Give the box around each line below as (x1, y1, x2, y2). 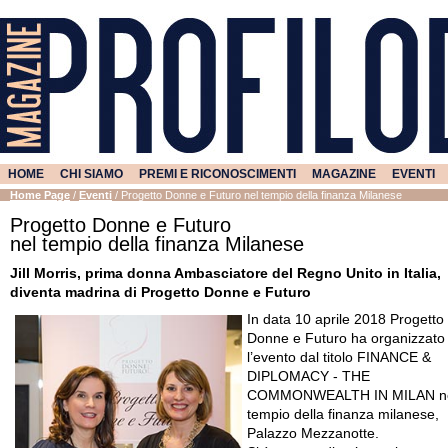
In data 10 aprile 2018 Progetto (247, 312, 444, 328)
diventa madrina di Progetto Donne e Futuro (10, 285, 311, 300)
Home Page (10, 189, 70, 201)
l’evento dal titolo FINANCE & (247, 350, 431, 366)
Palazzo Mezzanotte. (247, 426, 379, 442)
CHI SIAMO (60, 167, 123, 181)
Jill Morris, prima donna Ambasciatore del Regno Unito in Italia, (10, 266, 441, 281)
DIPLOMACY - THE (247, 369, 370, 385)
